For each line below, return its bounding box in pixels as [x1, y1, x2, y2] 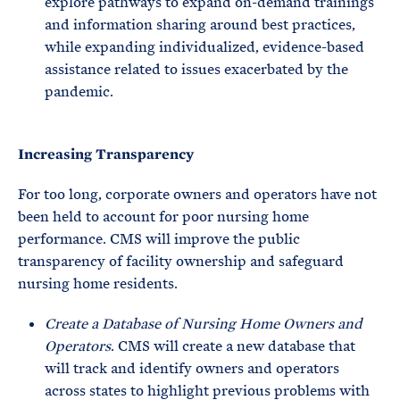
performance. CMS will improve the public [18, 229, 300, 248]
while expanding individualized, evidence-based [45, 37, 364, 56]
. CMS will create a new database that [111, 337, 355, 355]
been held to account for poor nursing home [18, 207, 309, 226]
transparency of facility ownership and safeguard [18, 252, 344, 271]
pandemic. [45, 82, 113, 101]
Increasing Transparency [18, 145, 194, 163]
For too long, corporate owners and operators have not [18, 185, 377, 204]
